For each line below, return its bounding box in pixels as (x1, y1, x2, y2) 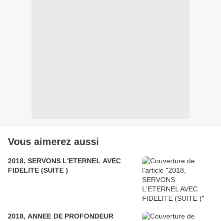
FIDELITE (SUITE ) (8, 166, 68, 174)
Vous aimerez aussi (8, 136, 99, 147)
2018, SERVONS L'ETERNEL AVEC (8, 156, 121, 165)
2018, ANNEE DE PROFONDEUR (8, 212, 113, 220)
